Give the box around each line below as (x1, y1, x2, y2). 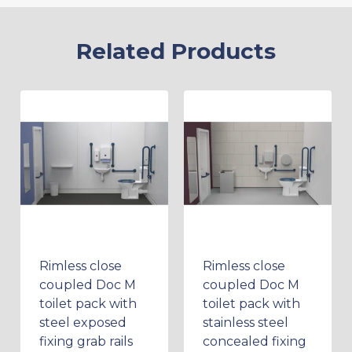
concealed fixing (203, 333, 306, 349)
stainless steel (203, 314, 288, 330)
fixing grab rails (39, 333, 133, 349)
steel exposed (39, 314, 126, 330)
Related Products (76, 37, 276, 64)
